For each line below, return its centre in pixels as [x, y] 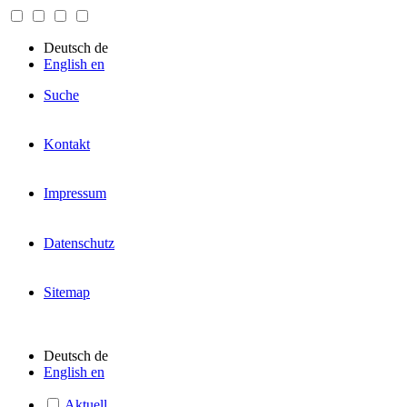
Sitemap [67, 292]
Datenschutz [79, 243]
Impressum [75, 194]
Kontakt [67, 144]
